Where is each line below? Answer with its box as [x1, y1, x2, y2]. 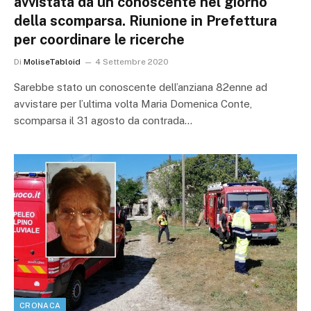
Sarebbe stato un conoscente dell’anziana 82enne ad [14, 81, 267, 93]
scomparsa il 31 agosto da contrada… [14, 114, 192, 126]
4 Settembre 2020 [95, 56, 169, 67]
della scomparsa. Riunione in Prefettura [14, 12, 277, 29]
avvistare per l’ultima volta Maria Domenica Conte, [14, 97, 252, 110]
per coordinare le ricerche [14, 31, 185, 48]
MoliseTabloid [24, 56, 81, 67]
